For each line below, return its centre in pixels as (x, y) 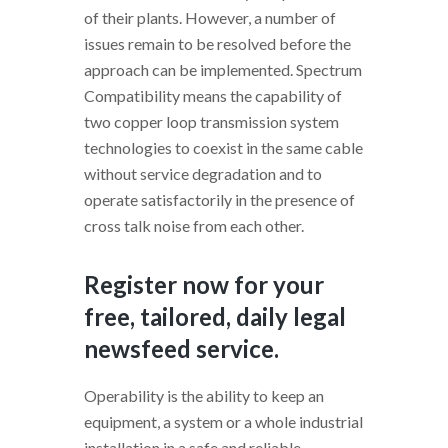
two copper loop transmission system (211, 122)
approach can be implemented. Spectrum (223, 70)
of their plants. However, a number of (210, 18)
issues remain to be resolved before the (217, 44)
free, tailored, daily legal (215, 317)
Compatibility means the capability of (213, 96)
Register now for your (204, 285)
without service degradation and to (203, 174)
